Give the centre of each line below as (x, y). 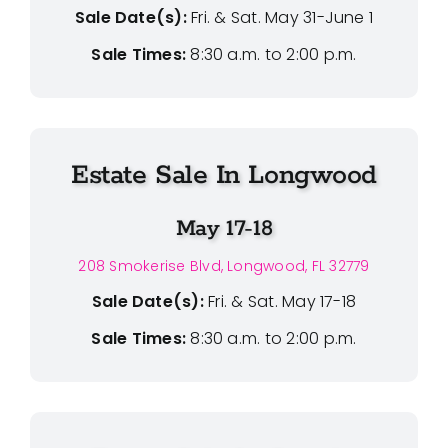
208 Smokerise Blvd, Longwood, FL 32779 (224, 265)
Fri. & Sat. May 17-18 (282, 301)
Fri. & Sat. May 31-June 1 (282, 17)
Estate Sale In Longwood (224, 175)
